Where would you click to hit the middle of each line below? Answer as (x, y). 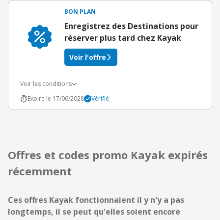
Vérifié (100, 98)
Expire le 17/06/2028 (56, 98)
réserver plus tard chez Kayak (123, 38)
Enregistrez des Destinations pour (131, 26)
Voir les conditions (46, 84)
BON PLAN (80, 12)
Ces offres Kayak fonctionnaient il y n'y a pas (96, 200)
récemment (40, 171)
